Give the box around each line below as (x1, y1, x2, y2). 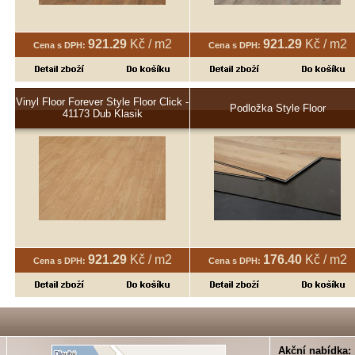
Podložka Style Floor (229, 101, 326, 114)
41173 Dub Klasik (62, 107, 143, 120)
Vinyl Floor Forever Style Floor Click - (16, 95, 189, 108)
